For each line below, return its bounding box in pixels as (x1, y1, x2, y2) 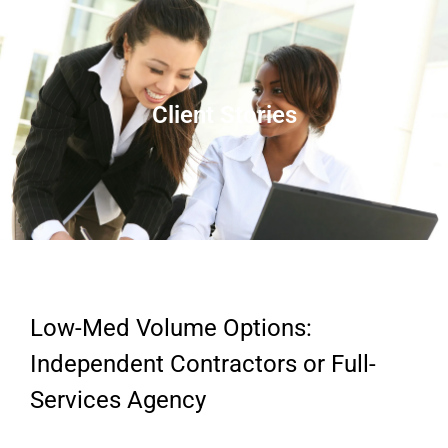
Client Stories (151, 100, 297, 129)
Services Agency (30, 385, 206, 414)
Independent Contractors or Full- (30, 349, 376, 378)
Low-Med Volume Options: (30, 313, 312, 342)
